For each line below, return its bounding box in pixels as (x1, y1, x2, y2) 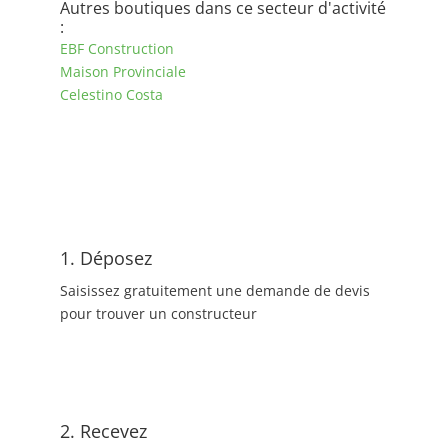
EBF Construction (59, 39, 174, 58)
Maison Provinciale (59, 62, 186, 81)
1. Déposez (59, 246, 152, 270)
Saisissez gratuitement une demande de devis (59, 281, 370, 300)
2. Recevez (59, 419, 147, 443)
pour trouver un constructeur (59, 304, 257, 323)
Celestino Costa (59, 85, 163, 104)
